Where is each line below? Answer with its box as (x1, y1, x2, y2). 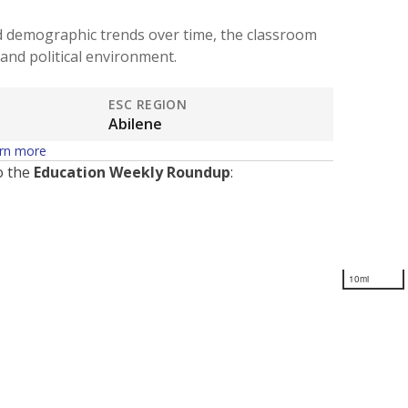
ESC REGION (107, 95, 188, 113)
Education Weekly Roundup (34, 161, 230, 182)
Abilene (107, 113, 162, 134)
